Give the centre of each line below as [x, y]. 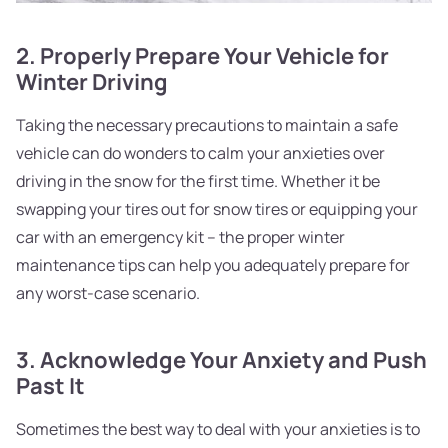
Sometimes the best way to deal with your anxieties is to [218, 428]
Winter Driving [92, 81]
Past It [50, 385]
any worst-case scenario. [109, 292]
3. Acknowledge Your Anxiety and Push [221, 359]
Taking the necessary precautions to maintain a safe [207, 124]
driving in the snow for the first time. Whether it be [198, 180]
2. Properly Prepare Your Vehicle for [202, 55]
